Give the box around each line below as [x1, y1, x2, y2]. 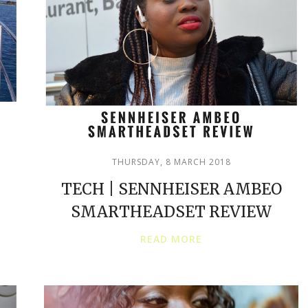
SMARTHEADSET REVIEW [71, 201, 272, 221]
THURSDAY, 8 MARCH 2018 [111, 155, 231, 168]
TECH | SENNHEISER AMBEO [60, 179, 282, 199]
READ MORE [140, 232, 202, 245]
